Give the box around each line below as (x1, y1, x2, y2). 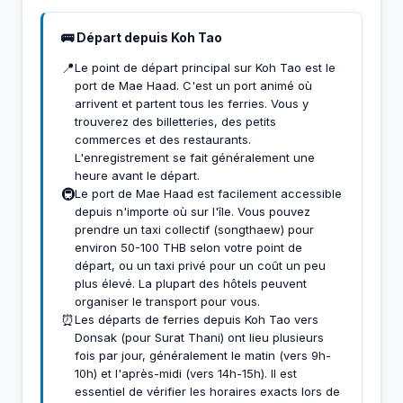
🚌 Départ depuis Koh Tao (61, 29, 222, 45)
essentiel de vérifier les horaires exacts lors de (75, 383, 340, 399)
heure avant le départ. (75, 167, 200, 183)
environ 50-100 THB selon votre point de (75, 239, 302, 255)
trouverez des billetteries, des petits (75, 113, 276, 129)
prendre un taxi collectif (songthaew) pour (75, 221, 314, 237)
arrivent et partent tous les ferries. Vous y (75, 95, 309, 111)
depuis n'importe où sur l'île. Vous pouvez (75, 203, 310, 219)
